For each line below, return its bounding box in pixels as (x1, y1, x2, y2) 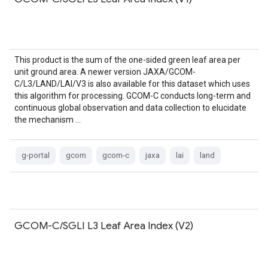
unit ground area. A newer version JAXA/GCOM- (14, 67, 196, 77)
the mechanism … (14, 115, 81, 124)
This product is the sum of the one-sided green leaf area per (14, 55, 240, 65)
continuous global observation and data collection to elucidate (14, 103, 246, 112)
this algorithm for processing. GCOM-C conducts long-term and (14, 91, 251, 100)
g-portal (22, 151, 50, 160)
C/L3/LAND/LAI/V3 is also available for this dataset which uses (14, 79, 250, 89)
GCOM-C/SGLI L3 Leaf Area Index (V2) (14, 219, 193, 232)
